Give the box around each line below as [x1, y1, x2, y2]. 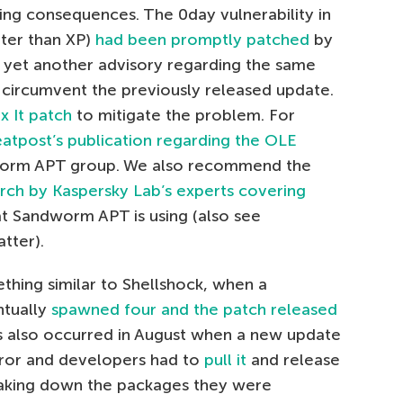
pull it [204, 350, 246, 370]
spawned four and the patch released [51, 300, 337, 319]
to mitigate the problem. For [72, 105, 295, 125]
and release [246, 350, 340, 370]
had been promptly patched [95, 30, 309, 49]
